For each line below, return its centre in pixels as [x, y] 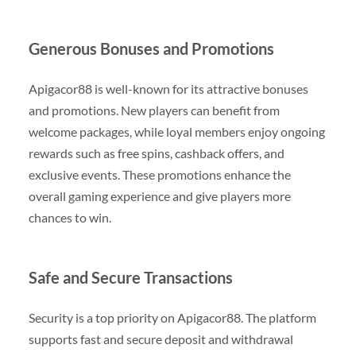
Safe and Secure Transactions [130, 278]
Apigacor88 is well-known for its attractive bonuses [168, 89]
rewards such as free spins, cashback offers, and [156, 153]
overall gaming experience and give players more [159, 196]
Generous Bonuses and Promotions [151, 49]
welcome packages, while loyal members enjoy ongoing [176, 132]
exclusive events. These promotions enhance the [159, 175]
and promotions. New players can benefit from [154, 110]
